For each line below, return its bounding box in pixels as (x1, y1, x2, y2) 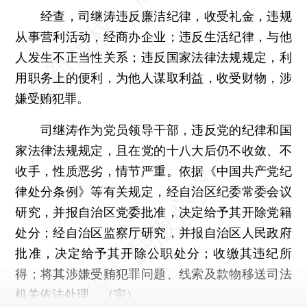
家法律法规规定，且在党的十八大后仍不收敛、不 (15, 143, 292, 158)
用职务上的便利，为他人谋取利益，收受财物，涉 (15, 70, 292, 85)
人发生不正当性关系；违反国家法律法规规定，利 (15, 49, 292, 64)
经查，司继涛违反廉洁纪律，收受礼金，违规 (15, 8, 292, 23)
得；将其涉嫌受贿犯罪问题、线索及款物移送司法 (15, 266, 292, 281)
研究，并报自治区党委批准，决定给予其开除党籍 (15, 204, 292, 219)
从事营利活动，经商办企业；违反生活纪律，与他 (15, 29, 292, 44)
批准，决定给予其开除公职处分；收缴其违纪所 (15, 245, 292, 260)
